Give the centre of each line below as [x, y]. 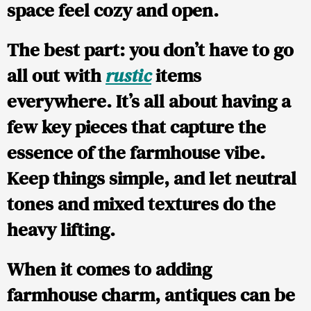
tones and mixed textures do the [141, 204]
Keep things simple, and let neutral [152, 178]
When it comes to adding [109, 269]
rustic [128, 76]
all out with [56, 76]
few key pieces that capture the [136, 127]
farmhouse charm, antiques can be [151, 295]
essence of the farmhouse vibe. [136, 153]
